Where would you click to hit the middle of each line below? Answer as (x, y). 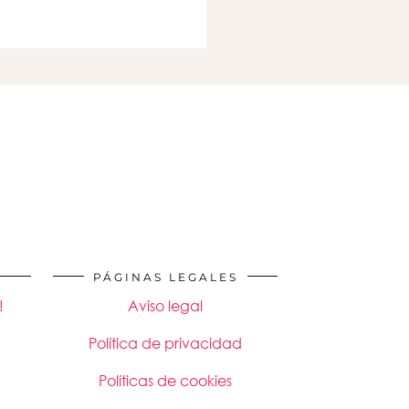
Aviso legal (165, 306)
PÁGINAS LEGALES (165, 277)
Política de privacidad (165, 343)
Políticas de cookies (165, 381)
